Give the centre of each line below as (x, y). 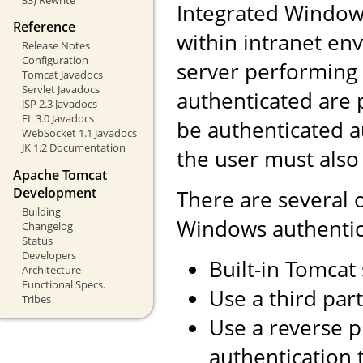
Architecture (51, 269)
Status (37, 240)
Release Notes (56, 46)
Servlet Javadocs (60, 90)
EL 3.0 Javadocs (58, 119)
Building (41, 211)
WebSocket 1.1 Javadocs (79, 133)
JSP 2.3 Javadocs (59, 104)
